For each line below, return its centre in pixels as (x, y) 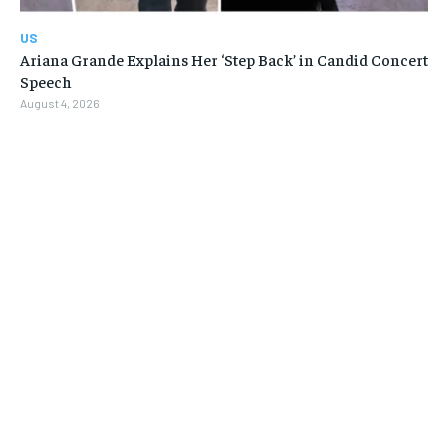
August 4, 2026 (60, 103)
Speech (46, 81)
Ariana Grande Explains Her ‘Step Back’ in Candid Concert (224, 59)
